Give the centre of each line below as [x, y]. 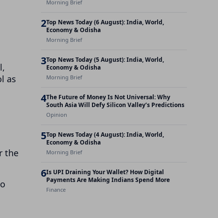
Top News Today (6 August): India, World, [105, 22]
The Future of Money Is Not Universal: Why [108, 97]
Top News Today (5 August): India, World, [105, 60]
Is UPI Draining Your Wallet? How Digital [105, 172]
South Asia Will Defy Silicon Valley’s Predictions [115, 105]
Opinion [57, 115]
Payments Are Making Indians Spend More [108, 180]
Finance [56, 190]
